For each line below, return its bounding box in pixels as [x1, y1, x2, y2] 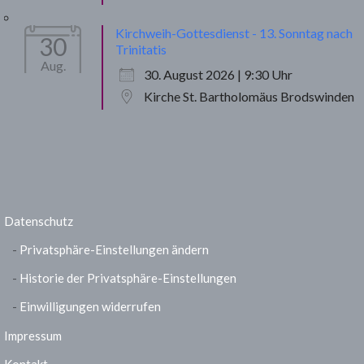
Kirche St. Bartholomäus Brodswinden [144, 89, 354, 104]
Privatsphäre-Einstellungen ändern [19, 242, 209, 257]
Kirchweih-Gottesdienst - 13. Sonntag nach [115, 25, 353, 41]
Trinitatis [115, 41, 167, 57]
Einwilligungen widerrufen [19, 299, 161, 314]
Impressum [4, 328, 62, 343]
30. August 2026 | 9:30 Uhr [144, 67, 292, 82]
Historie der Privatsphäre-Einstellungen [19, 271, 236, 285]
